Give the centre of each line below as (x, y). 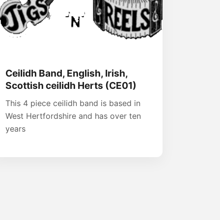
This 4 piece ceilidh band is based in (73, 103)
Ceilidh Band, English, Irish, (67, 73)
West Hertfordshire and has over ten (73, 116)
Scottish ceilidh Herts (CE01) (71, 86)
